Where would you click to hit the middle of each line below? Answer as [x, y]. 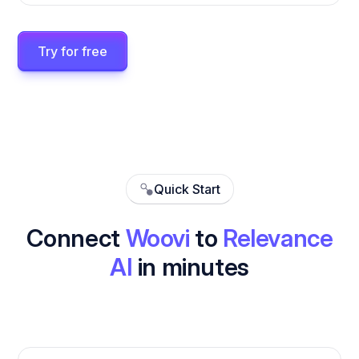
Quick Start [187, 190]
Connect [76, 238]
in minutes [191, 267]
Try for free [73, 52]
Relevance [278, 238]
